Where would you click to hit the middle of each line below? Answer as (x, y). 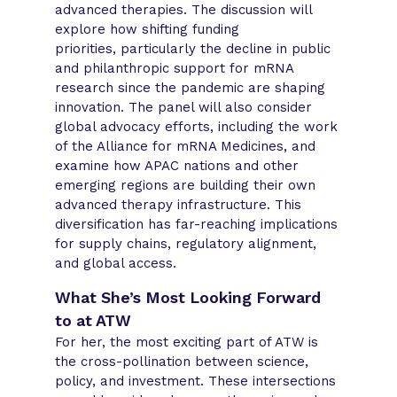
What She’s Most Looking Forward (188, 297)
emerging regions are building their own (186, 185)
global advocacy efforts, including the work (197, 126)
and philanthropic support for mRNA (175, 68)
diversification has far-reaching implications (197, 224)
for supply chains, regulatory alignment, (186, 243)
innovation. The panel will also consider (184, 107)
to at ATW (93, 320)
